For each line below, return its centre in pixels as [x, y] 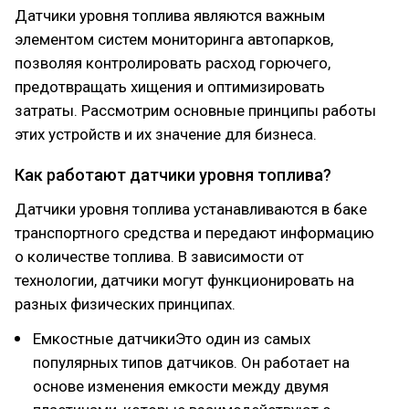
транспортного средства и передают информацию [194, 233]
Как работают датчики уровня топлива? [173, 175]
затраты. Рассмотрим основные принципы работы [195, 110]
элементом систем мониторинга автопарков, [174, 39]
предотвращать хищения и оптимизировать [170, 87]
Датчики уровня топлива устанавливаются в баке [191, 209]
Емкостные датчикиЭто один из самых [172, 339]
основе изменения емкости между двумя [181, 386]
